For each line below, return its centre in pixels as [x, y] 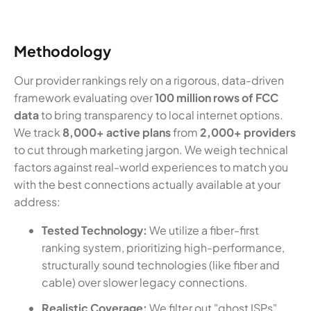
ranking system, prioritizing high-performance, [163, 247]
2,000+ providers [248, 132]
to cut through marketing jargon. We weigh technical [151, 150]
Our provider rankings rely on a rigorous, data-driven [149, 80]
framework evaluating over [84, 98]
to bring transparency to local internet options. [161, 115]
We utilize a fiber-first [203, 230]
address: [37, 202]
